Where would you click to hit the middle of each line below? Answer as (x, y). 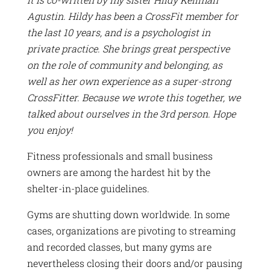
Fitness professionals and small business (120, 155)
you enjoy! (50, 130)
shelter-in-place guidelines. (88, 188)
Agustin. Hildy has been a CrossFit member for (132, 16)
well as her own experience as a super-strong (129, 81)
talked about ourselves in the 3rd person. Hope (131, 113)
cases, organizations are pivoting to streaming (131, 230)
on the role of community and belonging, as (124, 64)
